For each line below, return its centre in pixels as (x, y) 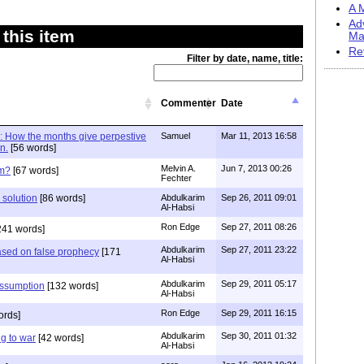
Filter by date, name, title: (245, 58)
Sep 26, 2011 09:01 (259, 197)
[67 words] (35, 170)
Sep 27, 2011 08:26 (259, 226)
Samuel (175, 135)
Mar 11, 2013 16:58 (259, 135)
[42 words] (60, 338)
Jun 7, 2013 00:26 (256, 168)
